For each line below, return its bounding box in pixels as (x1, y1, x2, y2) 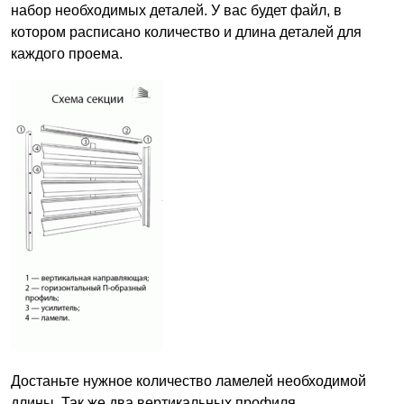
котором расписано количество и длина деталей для (11, 24, 362, 41)
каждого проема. (11, 46, 123, 62)
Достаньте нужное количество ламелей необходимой (11, 373, 366, 390)
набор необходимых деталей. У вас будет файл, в (11, 3, 342, 19)
